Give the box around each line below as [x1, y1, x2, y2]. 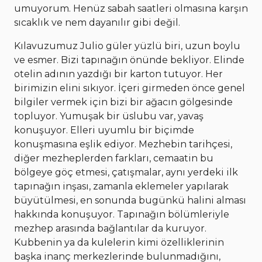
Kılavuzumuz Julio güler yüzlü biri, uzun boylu [14, 40, 240, 52]
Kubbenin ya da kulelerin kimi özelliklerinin [14, 237, 224, 249]
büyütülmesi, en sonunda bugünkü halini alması [14, 195, 246, 206]
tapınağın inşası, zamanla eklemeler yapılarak [14, 181, 229, 192]
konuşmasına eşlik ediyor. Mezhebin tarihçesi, [14, 139, 232, 150]
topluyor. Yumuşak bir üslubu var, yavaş [14, 111, 204, 122]
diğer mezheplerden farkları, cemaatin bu [14, 153, 213, 164]
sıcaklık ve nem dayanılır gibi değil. [14, 17, 180, 29]
